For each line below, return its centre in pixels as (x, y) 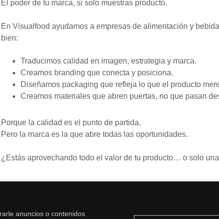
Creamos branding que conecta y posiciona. (97, 73)
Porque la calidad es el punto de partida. (71, 122)
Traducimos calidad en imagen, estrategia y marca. (109, 61)
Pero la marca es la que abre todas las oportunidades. (95, 134)
